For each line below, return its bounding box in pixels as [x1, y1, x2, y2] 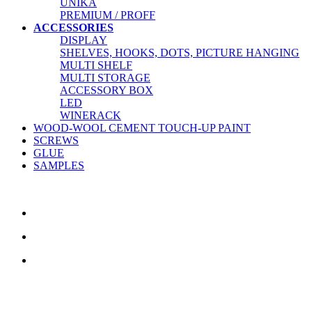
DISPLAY [60, 34, 107, 47]
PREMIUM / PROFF [60, 9, 155, 22]
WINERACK [60, 109, 121, 122]
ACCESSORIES [33, 22, 114, 34]
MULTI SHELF [60, 59, 132, 72]
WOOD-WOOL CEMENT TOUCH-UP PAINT [33, 122, 251, 134]
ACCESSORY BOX [60, 84, 153, 97]
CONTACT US [6, 278, 84, 292]
